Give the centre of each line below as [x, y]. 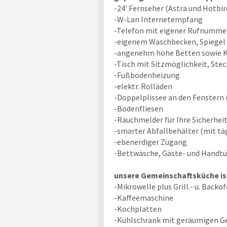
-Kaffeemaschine [143, 198]
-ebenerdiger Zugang [150, 142]
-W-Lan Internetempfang [158, 20]
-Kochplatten [138, 209]
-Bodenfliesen [138, 109]
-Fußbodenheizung [147, 75]
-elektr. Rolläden [143, 86]
